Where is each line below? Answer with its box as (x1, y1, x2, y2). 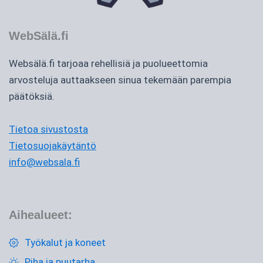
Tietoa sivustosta (9, 123, 88, 136)
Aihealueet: (9, 208, 72, 221)
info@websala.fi (9, 156, 80, 168)
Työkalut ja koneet (25, 237, 106, 248)
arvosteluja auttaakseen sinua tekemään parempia (9, 74, 231, 86)
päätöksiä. (9, 90, 55, 103)
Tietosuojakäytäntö (9, 140, 96, 152)
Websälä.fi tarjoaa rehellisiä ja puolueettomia (9, 58, 208, 70)
